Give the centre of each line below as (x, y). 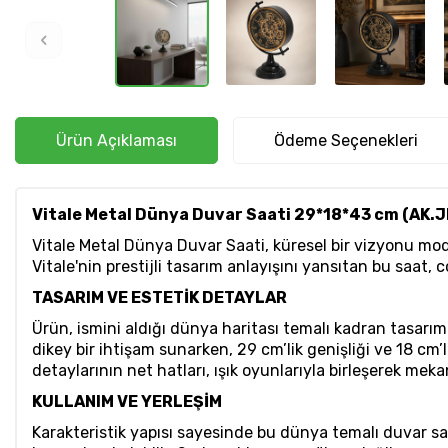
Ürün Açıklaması (116, 141)
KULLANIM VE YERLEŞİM (127, 402)
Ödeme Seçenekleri (346, 141)
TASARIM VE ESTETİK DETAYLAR (159, 298)
